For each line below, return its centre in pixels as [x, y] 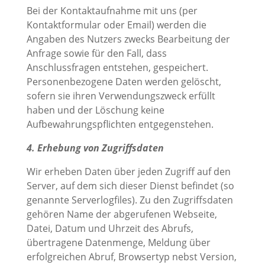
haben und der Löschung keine [95, 110]
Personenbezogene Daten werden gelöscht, [124, 82]
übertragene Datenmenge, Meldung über [118, 243]
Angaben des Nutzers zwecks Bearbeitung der [128, 39]
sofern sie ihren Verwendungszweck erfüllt [121, 96]
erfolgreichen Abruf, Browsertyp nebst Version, [131, 257]
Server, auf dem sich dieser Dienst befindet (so [130, 186]
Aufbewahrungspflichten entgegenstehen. [120, 125]
